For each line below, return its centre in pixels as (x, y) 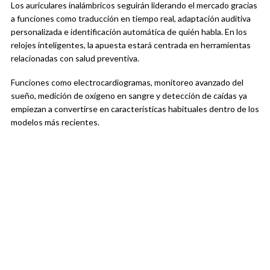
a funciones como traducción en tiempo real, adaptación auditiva (131, 19)
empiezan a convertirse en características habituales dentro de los (135, 109)
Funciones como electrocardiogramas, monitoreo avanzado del (127, 83)
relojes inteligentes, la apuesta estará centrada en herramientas (131, 45)
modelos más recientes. (55, 122)
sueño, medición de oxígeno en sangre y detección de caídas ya (129, 96)
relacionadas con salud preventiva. (75, 58)
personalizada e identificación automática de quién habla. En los (129, 32)
